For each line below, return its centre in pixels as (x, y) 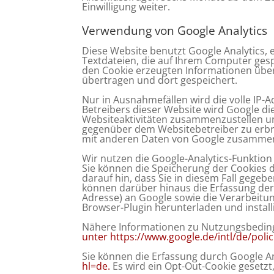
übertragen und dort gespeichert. (160, 80)
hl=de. (96, 266)
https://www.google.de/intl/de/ (181, 237)
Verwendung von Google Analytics (175, 31)
